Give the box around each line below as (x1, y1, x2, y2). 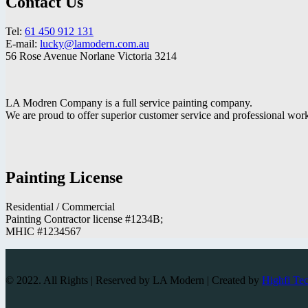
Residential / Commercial (5, 200, 115, 212)
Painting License (5, 168, 123, 186)
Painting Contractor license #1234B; (5, 212, 163, 225)
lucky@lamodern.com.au (40, 37, 149, 49)
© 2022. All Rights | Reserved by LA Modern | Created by (5, 274, 262, 286)
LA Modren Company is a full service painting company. (5, 96, 252, 109)
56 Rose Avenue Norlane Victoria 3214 (5, 49, 177, 62)
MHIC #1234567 (5, 225, 81, 237)
